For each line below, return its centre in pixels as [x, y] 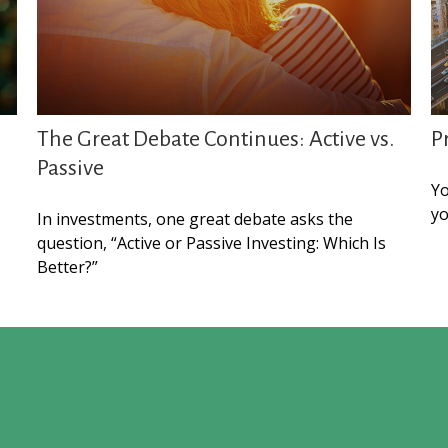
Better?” [68, 267]
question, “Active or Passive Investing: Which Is [212, 243]
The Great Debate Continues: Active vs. [216, 139]
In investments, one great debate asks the [195, 219]
